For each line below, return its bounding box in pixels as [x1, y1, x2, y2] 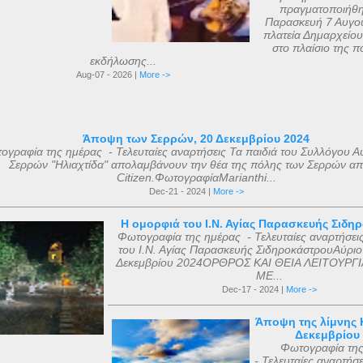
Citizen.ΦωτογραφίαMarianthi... [116, 170, 276, 184]
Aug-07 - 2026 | [76, 69, 139, 79]
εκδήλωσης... [90, 53, 156, 67]
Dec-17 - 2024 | [221, 284, 286, 294]
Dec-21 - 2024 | [148, 186, 213, 196]
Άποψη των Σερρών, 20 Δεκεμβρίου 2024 [83, 131, 310, 145]
